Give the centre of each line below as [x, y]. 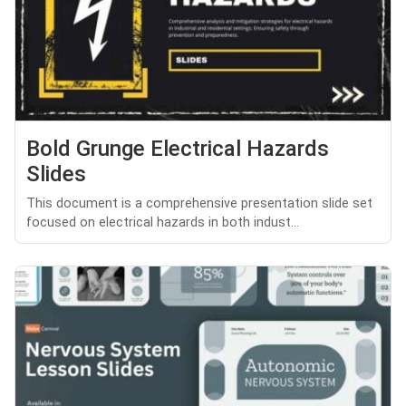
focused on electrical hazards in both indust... [163, 223]
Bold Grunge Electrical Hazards [178, 149]
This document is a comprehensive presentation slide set [199, 204]
